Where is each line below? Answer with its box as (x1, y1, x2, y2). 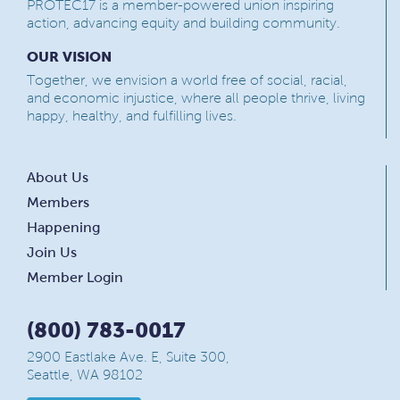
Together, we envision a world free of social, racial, (27, 72, 347, 87)
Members (27, 195, 89, 210)
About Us (27, 170, 88, 185)
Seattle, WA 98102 (27, 367, 143, 382)
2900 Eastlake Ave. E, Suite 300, (27, 349, 229, 364)
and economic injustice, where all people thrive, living (27, 90, 365, 105)
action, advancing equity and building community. (27, 15, 340, 30)
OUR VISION (27, 48, 112, 64)
